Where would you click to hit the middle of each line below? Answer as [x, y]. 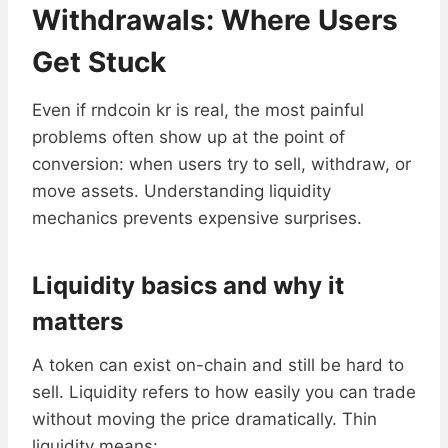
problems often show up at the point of [188, 137]
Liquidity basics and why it [188, 286]
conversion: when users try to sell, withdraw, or [221, 164]
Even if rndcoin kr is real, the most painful [198, 110]
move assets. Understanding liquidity [181, 191]
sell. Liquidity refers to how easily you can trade [224, 392]
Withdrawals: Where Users [215, 20]
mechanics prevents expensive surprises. [197, 218]
